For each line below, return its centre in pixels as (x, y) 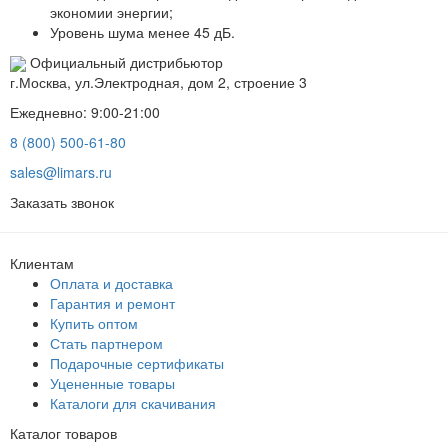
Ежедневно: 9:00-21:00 (85, 112)
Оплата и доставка (111, 283)
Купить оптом (94, 323)
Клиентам (42, 263)
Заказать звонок (62, 202)
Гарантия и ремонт (112, 303)
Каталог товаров (63, 433)
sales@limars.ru (61, 172)
